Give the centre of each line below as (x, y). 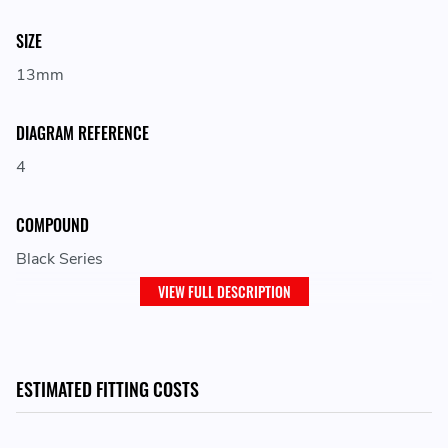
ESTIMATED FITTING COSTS (107, 389)
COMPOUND (52, 225)
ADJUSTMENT (56, 409)
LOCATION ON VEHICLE (85, 317)
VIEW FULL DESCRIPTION (224, 292)
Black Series (59, 259)
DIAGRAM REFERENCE (82, 133)
